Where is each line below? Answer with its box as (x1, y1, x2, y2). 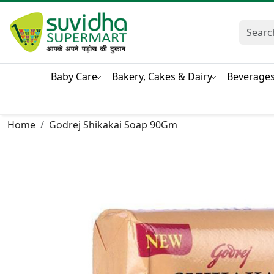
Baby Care (51, 69, 97, 83)
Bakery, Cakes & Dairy (112, 69, 212, 83)
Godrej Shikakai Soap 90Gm (49, 118, 177, 132)
